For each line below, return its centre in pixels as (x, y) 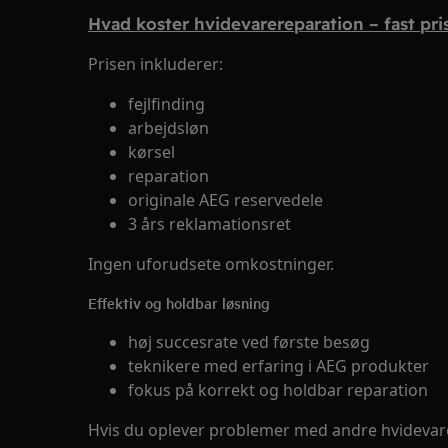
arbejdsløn (168, 128)
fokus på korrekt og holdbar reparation (278, 390)
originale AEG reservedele (225, 200)
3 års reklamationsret (209, 224)
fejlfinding (166, 104)
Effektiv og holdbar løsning (179, 302)
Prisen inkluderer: (155, 64)
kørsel (151, 152)
